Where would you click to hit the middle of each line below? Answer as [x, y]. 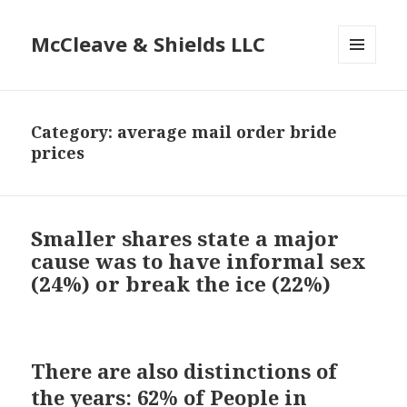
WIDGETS [365, 102]
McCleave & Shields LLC [149, 44]
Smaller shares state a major [185, 239]
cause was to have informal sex [199, 262]
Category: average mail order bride [184, 132]
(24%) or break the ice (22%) [181, 284]
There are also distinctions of [184, 371]
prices [58, 153]
